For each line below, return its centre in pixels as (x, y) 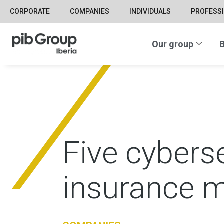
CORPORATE (30, 11)
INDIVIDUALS (150, 11)
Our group (172, 44)
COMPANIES (90, 11)
